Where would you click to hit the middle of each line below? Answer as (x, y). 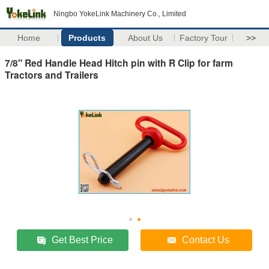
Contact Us (206, 240)
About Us (146, 38)
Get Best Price (83, 240)
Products (87, 38)
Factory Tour (204, 38)
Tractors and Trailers (52, 74)
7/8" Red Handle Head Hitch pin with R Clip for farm (119, 62)
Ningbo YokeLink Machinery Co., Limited (120, 14)
